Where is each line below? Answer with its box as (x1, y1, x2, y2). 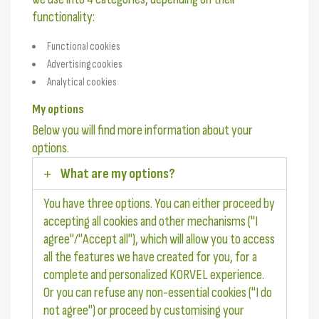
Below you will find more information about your (32, 122, 253, 140)
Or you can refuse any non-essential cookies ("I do (43, 284, 272, 302)
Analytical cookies (47, 75, 117, 90)
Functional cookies (47, 40, 120, 54)
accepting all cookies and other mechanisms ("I (43, 213, 258, 231)
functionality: (32, 9, 95, 26)
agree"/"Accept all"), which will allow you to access (43, 231, 275, 249)
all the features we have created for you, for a (43, 249, 257, 266)
